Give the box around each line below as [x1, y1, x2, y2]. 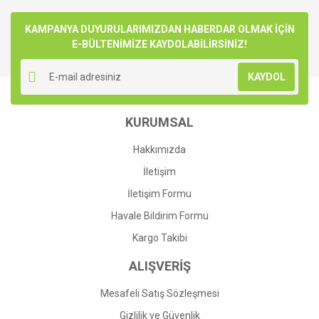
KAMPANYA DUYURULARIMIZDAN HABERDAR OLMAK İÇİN [24, 23, 295, 35]
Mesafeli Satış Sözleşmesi [100, 288, 219, 299]
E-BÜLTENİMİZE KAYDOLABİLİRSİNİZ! [72, 38, 247, 50]
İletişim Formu [127, 188, 192, 199]
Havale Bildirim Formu [110, 210, 209, 221]
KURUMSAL [125, 115, 194, 130]
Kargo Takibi [132, 232, 187, 244]
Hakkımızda [133, 144, 186, 155]
